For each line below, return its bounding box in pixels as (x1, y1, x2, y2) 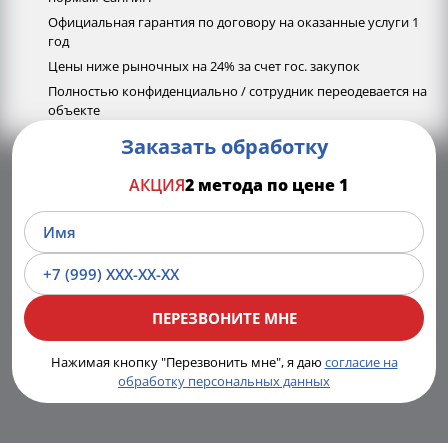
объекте (48, 101, 100, 119)
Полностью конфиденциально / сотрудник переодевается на (48, 82, 427, 100)
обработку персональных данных (118, 372, 330, 390)
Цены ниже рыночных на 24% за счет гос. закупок (48, 57, 360, 75)
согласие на (324, 353, 398, 371)
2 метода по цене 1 (184, 174, 348, 196)
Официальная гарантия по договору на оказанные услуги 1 (48, 13, 419, 31)
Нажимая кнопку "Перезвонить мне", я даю (50, 353, 325, 371)
